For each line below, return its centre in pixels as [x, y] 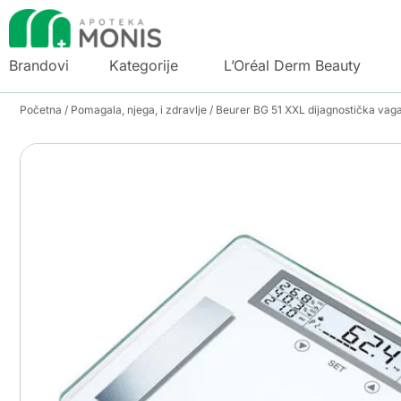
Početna [41, 109]
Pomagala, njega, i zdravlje [139, 109]
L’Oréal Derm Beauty [292, 65]
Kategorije [144, 65]
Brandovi [39, 65]
